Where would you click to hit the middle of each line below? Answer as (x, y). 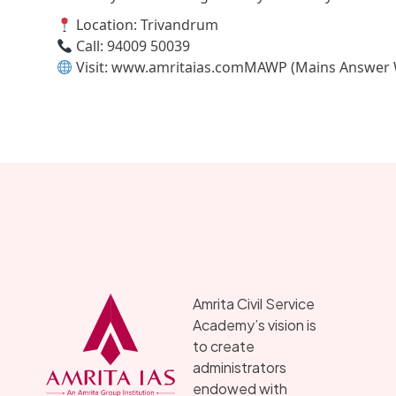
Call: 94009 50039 (132, 46)
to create (224, 346)
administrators (240, 368)
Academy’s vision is (255, 325)
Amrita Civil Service (254, 304)
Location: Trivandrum (146, 25)
